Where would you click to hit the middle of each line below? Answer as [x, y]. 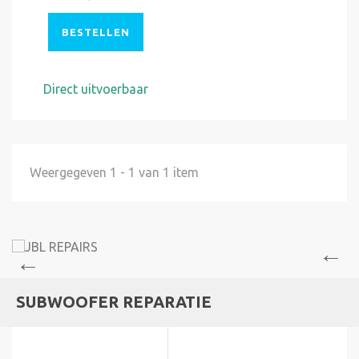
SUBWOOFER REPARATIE [114, 302]
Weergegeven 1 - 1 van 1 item [114, 173]
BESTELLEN [96, 32]
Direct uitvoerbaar [96, 89]
